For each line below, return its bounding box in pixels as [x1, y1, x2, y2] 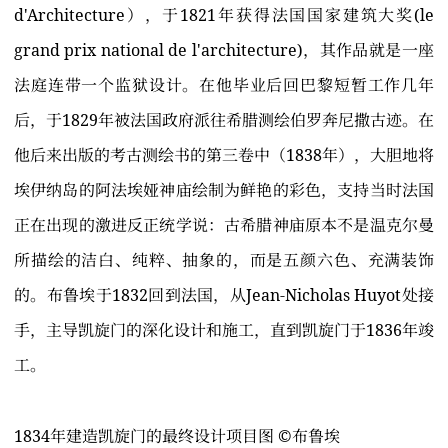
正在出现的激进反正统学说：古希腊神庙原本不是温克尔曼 [14, 214, 434, 237]
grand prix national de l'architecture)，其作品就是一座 [14, 39, 434, 62]
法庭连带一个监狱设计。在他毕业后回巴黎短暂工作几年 [14, 74, 434, 97]
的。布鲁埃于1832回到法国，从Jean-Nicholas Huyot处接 [14, 284, 434, 307]
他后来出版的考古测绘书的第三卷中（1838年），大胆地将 [14, 144, 434, 167]
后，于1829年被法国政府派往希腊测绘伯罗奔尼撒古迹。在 [14, 109, 434, 132]
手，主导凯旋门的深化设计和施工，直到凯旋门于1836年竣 [14, 319, 434, 342]
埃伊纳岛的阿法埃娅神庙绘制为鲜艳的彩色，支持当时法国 [14, 179, 434, 202]
